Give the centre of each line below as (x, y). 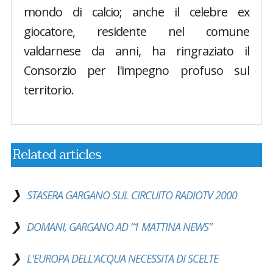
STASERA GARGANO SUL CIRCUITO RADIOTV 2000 (132, 195)
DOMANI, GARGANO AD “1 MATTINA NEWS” (119, 226)
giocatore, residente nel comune (136, 31)
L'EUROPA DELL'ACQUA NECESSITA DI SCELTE (122, 258)
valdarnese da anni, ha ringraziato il (136, 51)
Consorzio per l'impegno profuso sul (136, 70)
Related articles (57, 154)
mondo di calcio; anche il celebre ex (136, 12)
